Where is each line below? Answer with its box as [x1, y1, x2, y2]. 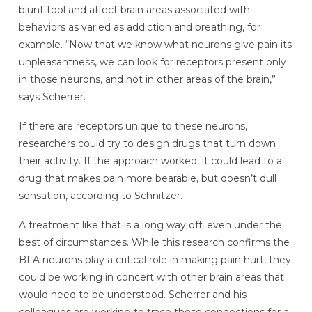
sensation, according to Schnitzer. [18, 189, 182, 202]
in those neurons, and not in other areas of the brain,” [18, 73, 276, 86]
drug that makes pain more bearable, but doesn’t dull [18, 171, 276, 185]
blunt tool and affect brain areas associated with [18, 3, 250, 17]
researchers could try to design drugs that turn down [18, 136, 276, 150]
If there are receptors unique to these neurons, [18, 119, 247, 132]
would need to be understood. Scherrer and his [18, 288, 247, 301]
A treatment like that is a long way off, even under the [18, 218, 282, 231]
